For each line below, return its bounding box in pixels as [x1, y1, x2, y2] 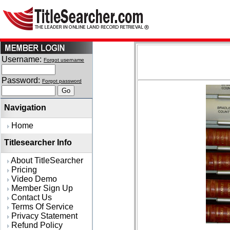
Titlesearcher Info [4, 138, 72, 147]
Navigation [4, 103, 46, 112]
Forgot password [42, 78, 82, 84]
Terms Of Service [9, 202, 73, 211]
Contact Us [9, 193, 52, 202]
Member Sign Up [9, 184, 73, 193]
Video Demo [9, 175, 57, 183]
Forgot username [44, 57, 84, 63]
